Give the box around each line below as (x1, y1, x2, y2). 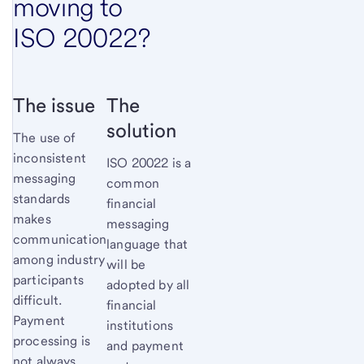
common (106, 175, 160, 191)
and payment (106, 337, 184, 353)
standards (13, 190, 71, 206)
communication (13, 231, 107, 247)
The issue (13, 93, 95, 117)
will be (106, 256, 146, 272)
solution (106, 118, 177, 142)
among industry (13, 251, 106, 267)
